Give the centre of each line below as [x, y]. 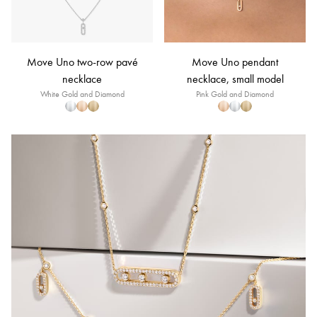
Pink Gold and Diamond [235, 94]
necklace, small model [235, 79]
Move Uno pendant [235, 62]
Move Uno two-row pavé [82, 62]
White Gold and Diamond [82, 94]
